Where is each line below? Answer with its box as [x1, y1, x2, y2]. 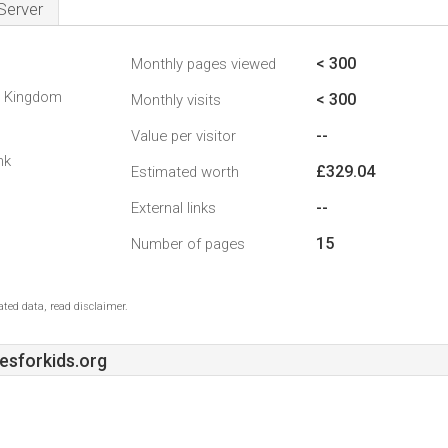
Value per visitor [131, 127, 236, 145]
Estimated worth [131, 163, 239, 181]
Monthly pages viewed [131, 55, 276, 73]
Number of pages [131, 235, 245, 253]
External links [131, 199, 216, 217]
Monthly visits [131, 91, 221, 109]
